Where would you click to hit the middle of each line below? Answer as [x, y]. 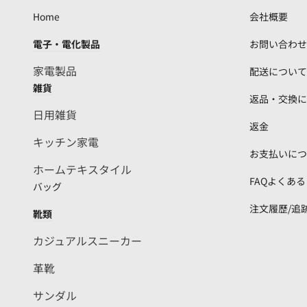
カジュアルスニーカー [87, 241]
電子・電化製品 [66, 44]
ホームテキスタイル [82, 169]
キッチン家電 [66, 142]
